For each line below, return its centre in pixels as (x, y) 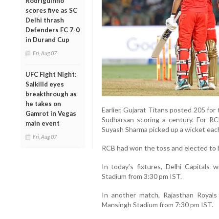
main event (43, 123)
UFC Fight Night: (51, 74)
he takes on (43, 103)
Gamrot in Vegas (51, 113)
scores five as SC (51, 10)
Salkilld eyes (45, 84)
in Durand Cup (47, 39)
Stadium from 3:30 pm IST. (142, 176)
